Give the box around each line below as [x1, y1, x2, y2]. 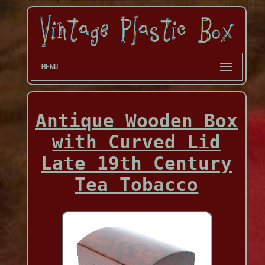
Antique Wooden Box [35, 110, 238, 132]
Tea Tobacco [75, 174, 199, 196]
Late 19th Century [41, 153, 232, 174]
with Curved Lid [52, 131, 221, 153]
